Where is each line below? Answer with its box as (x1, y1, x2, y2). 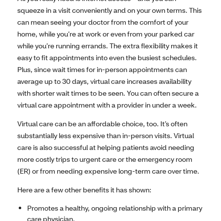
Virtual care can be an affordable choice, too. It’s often (17, 119, 187, 129)
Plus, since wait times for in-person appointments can (17, 65, 187, 74)
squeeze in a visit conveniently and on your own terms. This (17, 5, 202, 15)
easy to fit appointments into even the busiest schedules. (17, 53, 197, 63)
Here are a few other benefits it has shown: (17, 185, 151, 195)
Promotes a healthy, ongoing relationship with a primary (27, 203, 202, 213)
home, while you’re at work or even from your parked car (17, 29, 194, 39)
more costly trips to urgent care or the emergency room (17, 154, 192, 164)
